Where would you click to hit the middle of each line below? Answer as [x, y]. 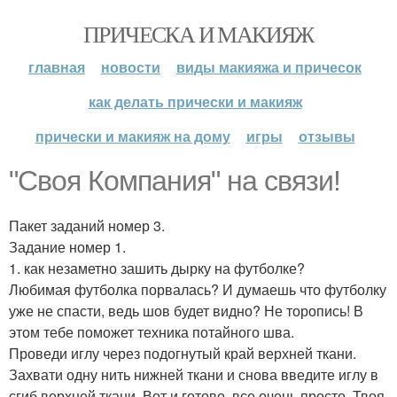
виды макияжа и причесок [269, 67]
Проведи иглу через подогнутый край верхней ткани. [183, 353]
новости [131, 67]
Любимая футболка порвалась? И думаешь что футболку [198, 289]
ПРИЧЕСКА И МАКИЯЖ [198, 34]
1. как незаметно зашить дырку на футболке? [157, 268]
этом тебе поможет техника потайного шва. [152, 332]
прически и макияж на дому [132, 136]
